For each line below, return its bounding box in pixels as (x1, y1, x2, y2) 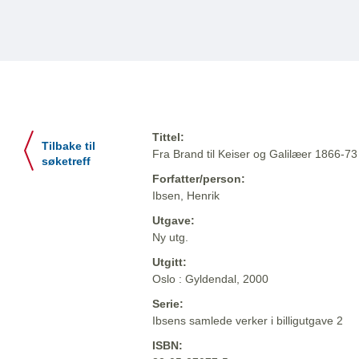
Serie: (152, 297, 184, 311)
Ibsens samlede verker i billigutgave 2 (152, 314, 343, 328)
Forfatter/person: (152, 172, 245, 186)
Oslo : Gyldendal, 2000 (152, 272, 268, 286)
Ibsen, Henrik (152, 189, 220, 203)
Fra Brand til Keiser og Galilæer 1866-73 (152, 147, 357, 161)
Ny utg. (152, 231, 188, 244)
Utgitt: (152, 256, 187, 269)
